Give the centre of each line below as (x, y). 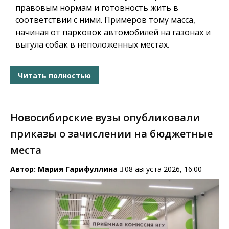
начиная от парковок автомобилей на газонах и (113, 32)
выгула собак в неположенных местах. (92, 45)
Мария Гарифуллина (78, 169)
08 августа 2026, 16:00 (163, 169)
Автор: (24, 169)
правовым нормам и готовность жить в (97, 8)
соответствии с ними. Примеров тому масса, (105, 20)
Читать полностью (54, 75)
